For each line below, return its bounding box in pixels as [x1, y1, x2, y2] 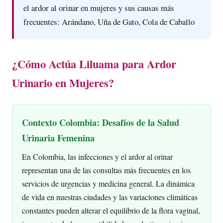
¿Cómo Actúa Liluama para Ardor [12, 55, 176, 72]
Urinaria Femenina [22, 130, 95, 144]
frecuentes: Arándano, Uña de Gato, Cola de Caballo [23, 16, 195, 28]
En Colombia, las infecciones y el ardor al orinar [22, 151, 173, 162]
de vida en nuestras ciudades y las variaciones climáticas [22, 192, 198, 203]
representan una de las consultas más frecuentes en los [22, 165, 191, 176]
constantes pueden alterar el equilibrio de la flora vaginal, [22, 205, 201, 216]
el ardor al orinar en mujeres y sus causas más [23, 2, 175, 14]
